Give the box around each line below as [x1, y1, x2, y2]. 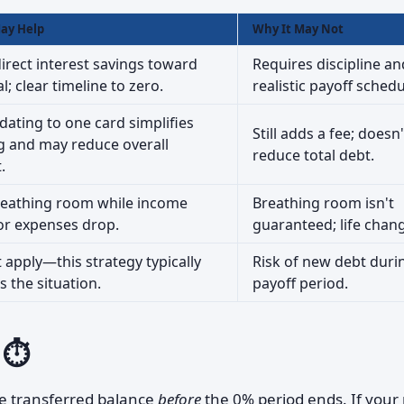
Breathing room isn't [252, 193, 394, 213]
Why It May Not [252, 21, 344, 37]
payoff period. [252, 273, 348, 293]
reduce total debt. [252, 145, 374, 165]
